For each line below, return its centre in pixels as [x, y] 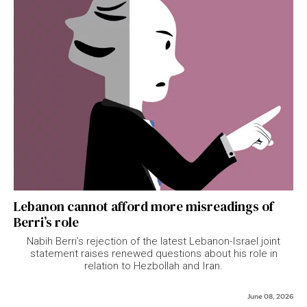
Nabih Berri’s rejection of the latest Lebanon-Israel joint [153, 241]
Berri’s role [46, 222]
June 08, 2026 [270, 295]
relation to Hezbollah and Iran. [153, 266]
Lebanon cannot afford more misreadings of [144, 206]
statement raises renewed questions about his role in [153, 253]
